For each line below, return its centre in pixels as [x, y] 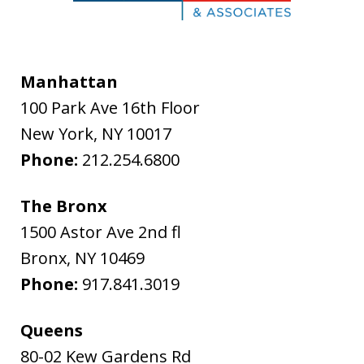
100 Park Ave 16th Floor [110, 107]
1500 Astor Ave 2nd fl [101, 232]
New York [57, 133]
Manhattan [69, 81]
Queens [52, 330]
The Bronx [64, 206]
